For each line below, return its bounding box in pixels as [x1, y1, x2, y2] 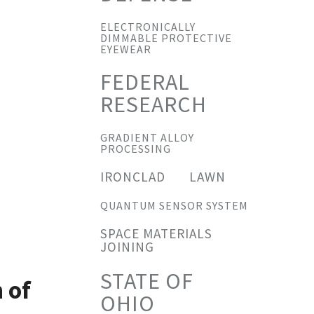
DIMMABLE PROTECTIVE [100, 31, 232, 45]
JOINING [100, 238, 154, 255]
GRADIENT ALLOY [100, 130, 194, 144]
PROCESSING [100, 142, 171, 156]
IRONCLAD [100, 168, 165, 185]
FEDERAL [100, 68, 190, 96]
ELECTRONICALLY [100, 20, 196, 34]
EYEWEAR [100, 42, 151, 56]
